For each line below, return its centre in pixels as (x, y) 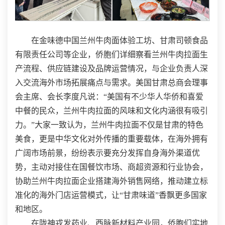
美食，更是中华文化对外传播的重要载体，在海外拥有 (111, 139)
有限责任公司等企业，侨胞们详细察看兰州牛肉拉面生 (111, 55)
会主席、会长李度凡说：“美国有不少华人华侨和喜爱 (109, 97)
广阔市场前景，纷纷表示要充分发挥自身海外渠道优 (107, 153)
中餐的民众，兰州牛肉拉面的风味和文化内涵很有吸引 (111, 111)
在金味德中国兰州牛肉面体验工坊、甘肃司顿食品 (120, 41)
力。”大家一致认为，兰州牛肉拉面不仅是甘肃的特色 (109, 125)
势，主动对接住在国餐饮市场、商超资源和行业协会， (111, 167)
